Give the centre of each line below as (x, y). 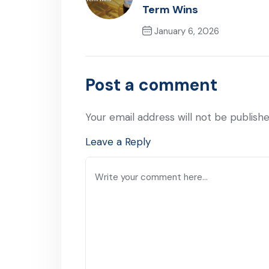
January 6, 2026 (186, 31)
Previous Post (187, 52)
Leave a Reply (118, 142)
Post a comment (151, 85)
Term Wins (170, 10)
